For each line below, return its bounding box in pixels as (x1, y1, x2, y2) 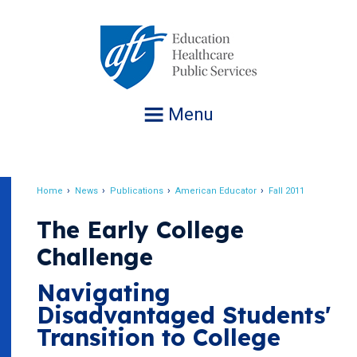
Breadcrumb (37, 194, 151, 217)
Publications (110, 186, 163, 196)
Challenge (37, 242, 153, 271)
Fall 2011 (269, 186, 304, 196)
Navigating (37, 278, 171, 307)
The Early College (37, 215, 244, 244)
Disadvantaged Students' (37, 300, 331, 329)
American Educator (175, 186, 257, 196)
